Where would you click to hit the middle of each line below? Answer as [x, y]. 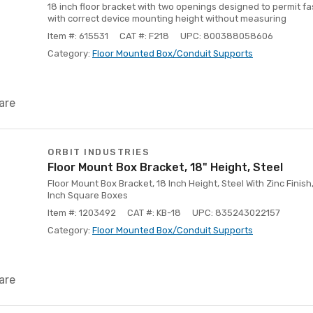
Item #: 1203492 [82, 213]
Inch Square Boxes [88, 195]
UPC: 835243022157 [236, 213]
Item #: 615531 [78, 36]
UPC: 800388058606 [227, 36]
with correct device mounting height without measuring [167, 19]
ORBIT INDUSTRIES [99, 152]
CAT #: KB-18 [154, 213]
